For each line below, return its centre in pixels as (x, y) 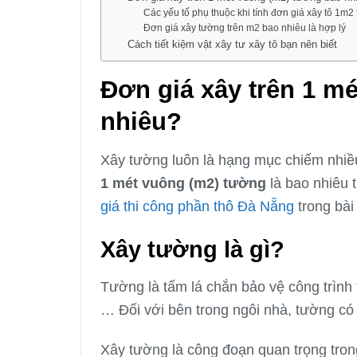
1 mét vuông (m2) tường (183, 183)
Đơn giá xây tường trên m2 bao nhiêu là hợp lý (245, 27)
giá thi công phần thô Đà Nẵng (197, 206)
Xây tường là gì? (192, 249)
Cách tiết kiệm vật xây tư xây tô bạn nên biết (232, 44)
